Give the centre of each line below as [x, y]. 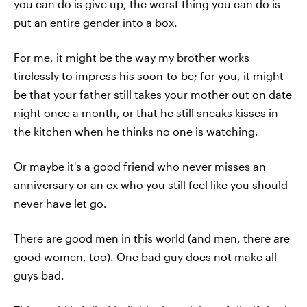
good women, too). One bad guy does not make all [145, 257]
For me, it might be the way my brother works [132, 57]
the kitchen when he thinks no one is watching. [136, 131]
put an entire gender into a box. [96, 22]
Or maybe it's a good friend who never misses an [140, 166]
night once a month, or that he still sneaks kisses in [146, 113]
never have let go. [60, 203]
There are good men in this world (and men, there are [152, 238]
